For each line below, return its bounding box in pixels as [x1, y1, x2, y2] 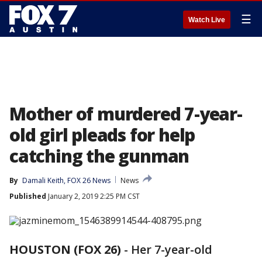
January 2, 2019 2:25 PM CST [46, 191, 140, 201]
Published [9, 191, 46, 201]
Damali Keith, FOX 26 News [22, 175, 111, 185]
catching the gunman [9, 144, 189, 168]
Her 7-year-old [131, 242, 212, 257]
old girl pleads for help [9, 123, 195, 147]
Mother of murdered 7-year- [9, 102, 242, 126]
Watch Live [188, 16, 225, 24]
